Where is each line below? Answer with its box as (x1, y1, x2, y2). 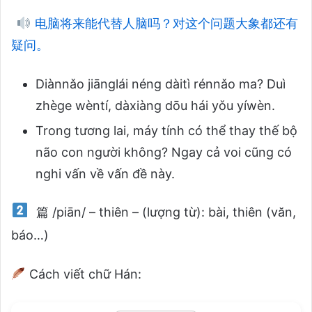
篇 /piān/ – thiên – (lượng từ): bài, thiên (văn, (32, 204, 296, 219)
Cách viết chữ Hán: (25, 266, 141, 281)
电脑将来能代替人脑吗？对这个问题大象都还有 (31, 15, 298, 31)
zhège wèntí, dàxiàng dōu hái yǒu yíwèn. (36, 97, 275, 113)
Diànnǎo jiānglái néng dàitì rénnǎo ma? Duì (36, 76, 286, 91)
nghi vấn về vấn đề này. (36, 166, 175, 181)
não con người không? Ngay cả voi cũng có (36, 144, 292, 159)
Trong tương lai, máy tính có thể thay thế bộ (36, 123, 297, 138)
